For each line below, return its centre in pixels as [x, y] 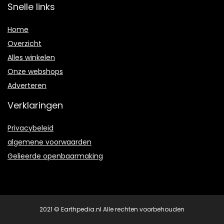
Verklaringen [35, 105]
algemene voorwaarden [49, 142]
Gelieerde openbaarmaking [55, 156]
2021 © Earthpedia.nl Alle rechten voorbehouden [112, 209]
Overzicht [24, 44]
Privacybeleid [30, 128]
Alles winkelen [31, 58]
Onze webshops [35, 72]
